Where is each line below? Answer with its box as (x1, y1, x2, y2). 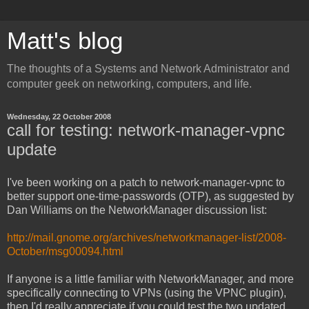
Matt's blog (7, 28, 123, 54)
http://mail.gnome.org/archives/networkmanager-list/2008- (7, 231, 286, 243)
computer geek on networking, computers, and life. (7, 78, 252, 90)
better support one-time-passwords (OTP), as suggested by (7, 190, 294, 202)
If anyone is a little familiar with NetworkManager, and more (7, 272, 294, 285)
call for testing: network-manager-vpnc (7, 121, 285, 139)
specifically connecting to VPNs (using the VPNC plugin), (7, 286, 286, 299)
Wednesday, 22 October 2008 (7, 112, 111, 121)
